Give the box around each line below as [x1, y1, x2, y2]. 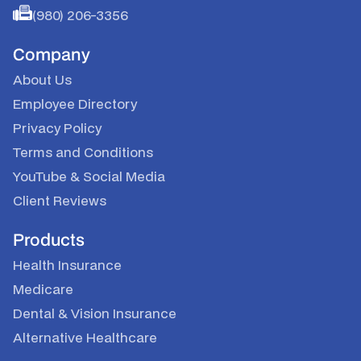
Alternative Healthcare [13, 328, 157, 347]
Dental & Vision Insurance [13, 304, 176, 323]
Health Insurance [13, 255, 122, 275]
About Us [13, 70, 72, 89]
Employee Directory [13, 94, 137, 114]
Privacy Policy [13, 118, 102, 138]
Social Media [80, 167, 165, 186]
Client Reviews [13, 191, 106, 210]
